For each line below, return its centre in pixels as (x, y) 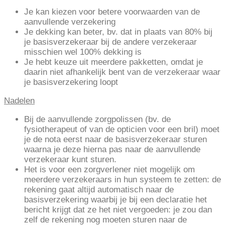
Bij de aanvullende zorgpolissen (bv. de (97, 120)
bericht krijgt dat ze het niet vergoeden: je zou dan (118, 210)
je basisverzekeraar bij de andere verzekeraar (110, 42)
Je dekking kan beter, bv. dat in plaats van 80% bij (118, 32)
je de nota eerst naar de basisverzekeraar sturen (116, 140)
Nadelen (19, 101)
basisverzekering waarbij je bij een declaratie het (116, 200)
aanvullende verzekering (70, 22)
